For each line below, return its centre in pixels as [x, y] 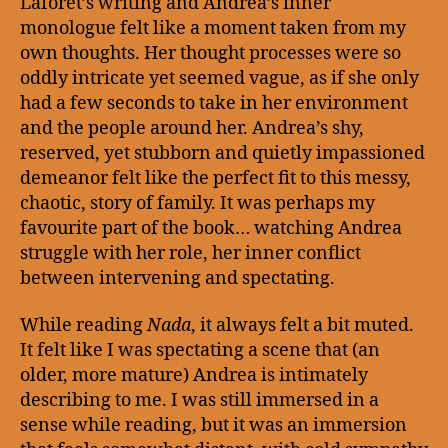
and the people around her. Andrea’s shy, [192, 128]
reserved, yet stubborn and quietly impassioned [222, 153]
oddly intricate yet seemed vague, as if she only [219, 78]
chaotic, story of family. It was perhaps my [197, 203]
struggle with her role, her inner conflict [190, 253]
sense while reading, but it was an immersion [213, 425]
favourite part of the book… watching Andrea [211, 228]
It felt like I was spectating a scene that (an [200, 350]
